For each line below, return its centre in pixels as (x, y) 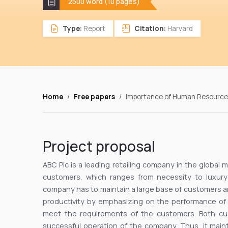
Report (94, 29)
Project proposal (99, 146)
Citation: (150, 29)
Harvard (179, 29)
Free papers (94, 97)
